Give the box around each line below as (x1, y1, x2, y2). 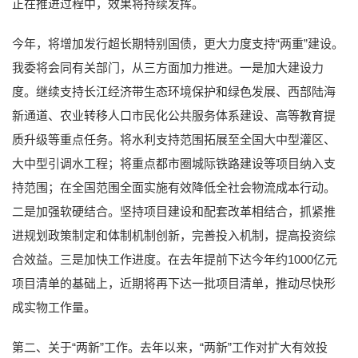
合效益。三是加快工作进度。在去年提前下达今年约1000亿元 (12, 252, 337, 266)
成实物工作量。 (12, 300, 96, 314)
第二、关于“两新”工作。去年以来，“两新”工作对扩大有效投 (12, 340, 328, 354)
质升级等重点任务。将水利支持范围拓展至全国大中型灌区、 (12, 132, 336, 146)
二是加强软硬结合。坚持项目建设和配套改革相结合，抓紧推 (12, 204, 336, 218)
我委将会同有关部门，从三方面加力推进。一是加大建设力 (12, 60, 324, 74)
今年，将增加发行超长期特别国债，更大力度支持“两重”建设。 (12, 36, 344, 50)
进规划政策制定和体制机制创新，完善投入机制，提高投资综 (12, 228, 336, 242)
